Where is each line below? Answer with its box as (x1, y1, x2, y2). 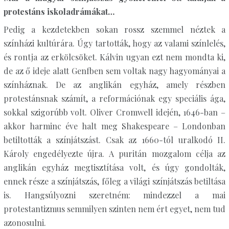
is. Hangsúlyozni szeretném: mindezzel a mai (3, 190, 226, 200)
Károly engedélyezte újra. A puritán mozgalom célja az (3, 148, 226, 159)
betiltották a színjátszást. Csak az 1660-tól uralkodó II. (3, 134, 226, 145)
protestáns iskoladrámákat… (3, 6, 114, 17)
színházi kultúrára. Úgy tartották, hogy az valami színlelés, (3, 38, 226, 49)
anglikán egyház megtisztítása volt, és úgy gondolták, (3, 162, 226, 173)
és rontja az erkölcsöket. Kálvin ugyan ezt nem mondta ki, (3, 52, 226, 62)
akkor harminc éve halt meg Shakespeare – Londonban (3, 121, 226, 131)
